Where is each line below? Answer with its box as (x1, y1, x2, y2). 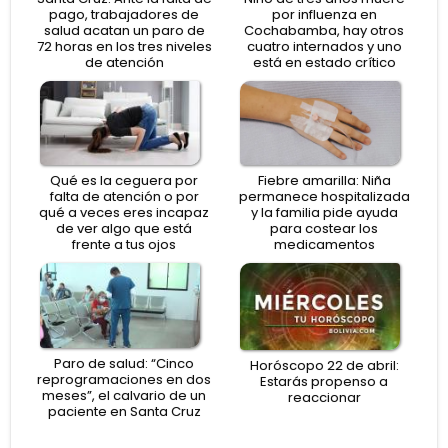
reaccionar (287, 388, 361, 408)
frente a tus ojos (72, 235, 176, 255)
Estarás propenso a (260, 372, 388, 392)
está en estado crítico (252, 53, 396, 73)
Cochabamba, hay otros (244, 21, 404, 41)
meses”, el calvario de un (42, 385, 206, 405)
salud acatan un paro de (43, 21, 205, 41)
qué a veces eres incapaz (39, 203, 209, 223)
